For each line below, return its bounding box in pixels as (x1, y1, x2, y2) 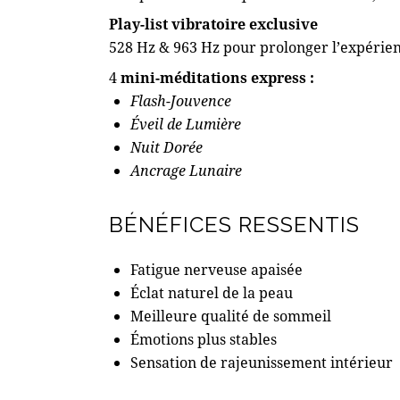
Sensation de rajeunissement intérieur (130, 353, 393, 372)
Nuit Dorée (130, 137, 203, 156)
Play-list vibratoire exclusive (109, 13, 318, 33)
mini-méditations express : (117, 67, 314, 87)
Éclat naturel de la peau (130, 283, 293, 303)
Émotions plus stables (130, 329, 277, 349)
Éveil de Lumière (130, 113, 241, 133)
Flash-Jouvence (130, 90, 231, 110)
